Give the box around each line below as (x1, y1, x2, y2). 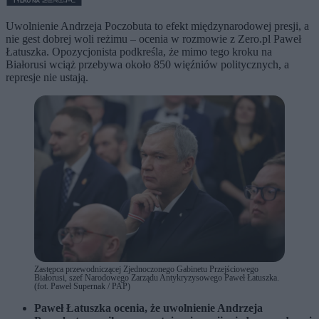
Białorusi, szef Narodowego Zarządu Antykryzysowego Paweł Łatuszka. (34, 273, 279, 283)
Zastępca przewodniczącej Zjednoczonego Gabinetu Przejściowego (34, 264, 258, 275)
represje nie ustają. (6, 70, 88, 83)
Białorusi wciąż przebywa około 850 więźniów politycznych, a (6, 58, 289, 70)
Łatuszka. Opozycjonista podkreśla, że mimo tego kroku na (6, 45, 272, 58)
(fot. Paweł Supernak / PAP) (34, 281, 130, 292)
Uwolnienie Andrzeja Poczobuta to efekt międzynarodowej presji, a (6, 19, 309, 32)
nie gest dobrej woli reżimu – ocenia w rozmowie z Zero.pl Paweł (6, 32, 301, 45)
